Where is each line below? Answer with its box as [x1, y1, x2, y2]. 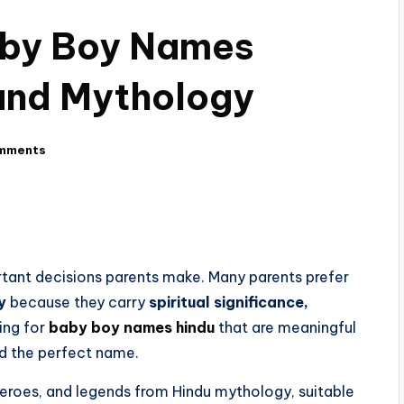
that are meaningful [215, 318, 356, 337]
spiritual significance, [149, 293, 308, 312]
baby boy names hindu [49, 318, 215, 337]
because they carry [6, 293, 149, 312]
